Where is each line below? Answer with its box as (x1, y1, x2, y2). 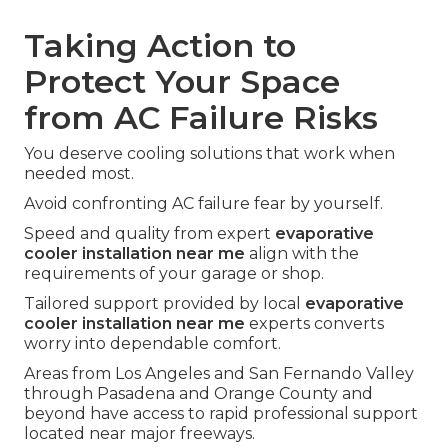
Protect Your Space (24, 62, 340, 102)
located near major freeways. (24, 424, 255, 444)
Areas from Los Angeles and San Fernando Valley (24, 364, 414, 384)
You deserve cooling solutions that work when (24, 144, 395, 164)
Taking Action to (24, 26, 296, 66)
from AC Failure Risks (24, 98, 378, 138)
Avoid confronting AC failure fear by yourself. (24, 194, 383, 214)
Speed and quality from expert (24, 224, 275, 244)
